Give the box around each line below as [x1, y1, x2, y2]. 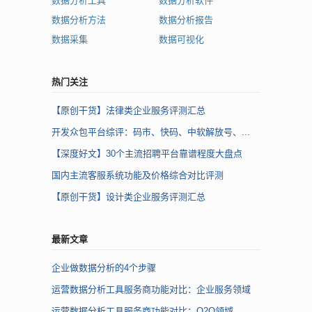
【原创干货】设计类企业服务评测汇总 [52, 191, 205, 202]
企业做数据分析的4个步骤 [52, 262, 156, 273]
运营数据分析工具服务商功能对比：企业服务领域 [52, 283, 251, 295]
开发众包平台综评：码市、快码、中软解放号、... [52, 126, 250, 137]
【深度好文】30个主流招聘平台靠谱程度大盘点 [52, 148, 242, 159]
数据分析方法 [52, 14, 106, 25]
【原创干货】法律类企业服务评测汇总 [52, 104, 205, 116]
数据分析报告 [159, 14, 213, 25]
